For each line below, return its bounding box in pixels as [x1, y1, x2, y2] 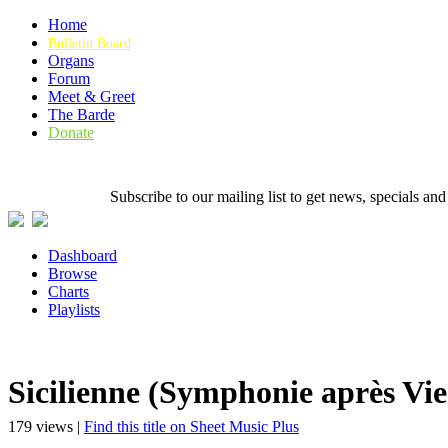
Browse [48, 265, 97, 282]
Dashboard [48, 247, 117, 264]
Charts [48, 283, 89, 300]
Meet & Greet [48, 88, 135, 105]
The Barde [48, 106, 115, 123]
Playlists [48, 301, 100, 318]
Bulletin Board [48, 36, 131, 51]
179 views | [8, 417, 84, 435]
